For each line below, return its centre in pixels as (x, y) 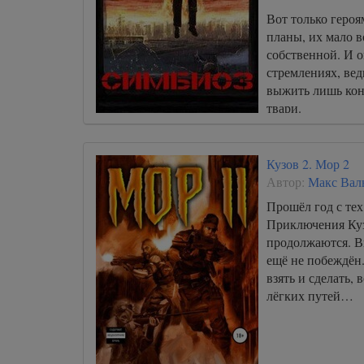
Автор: (287, 182)
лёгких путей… (310, 295)
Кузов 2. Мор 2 (308, 164)
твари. (284, 108)
